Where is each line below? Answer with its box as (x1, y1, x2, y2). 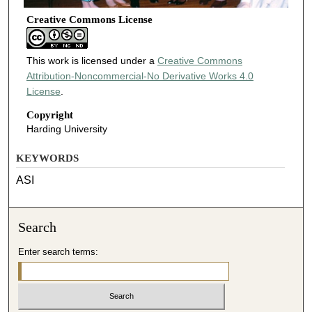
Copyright (26, 109, 73, 121)
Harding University (26, 123, 107, 135)
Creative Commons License (26, 14, 153, 26)
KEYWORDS (16, 152, 79, 164)
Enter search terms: (18, 246, 99, 257)
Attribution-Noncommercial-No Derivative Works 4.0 (26, 70, 253, 82)
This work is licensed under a (26, 55, 157, 67)
